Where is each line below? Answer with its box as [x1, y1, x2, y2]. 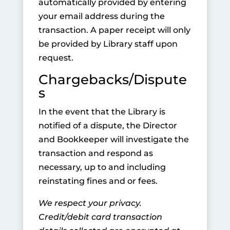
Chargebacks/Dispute [38, 71, 187, 88]
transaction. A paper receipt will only [38, 25, 190, 35]
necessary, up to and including [38, 162, 166, 172]
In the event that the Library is [38, 107, 165, 117]
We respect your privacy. [38, 198, 142, 208]
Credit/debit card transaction [38, 212, 162, 222]
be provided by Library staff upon [38, 39, 178, 49]
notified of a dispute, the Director [38, 121, 177, 130]
